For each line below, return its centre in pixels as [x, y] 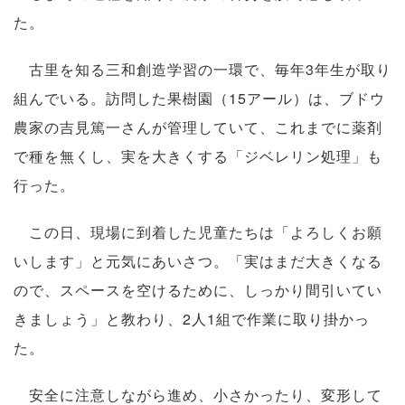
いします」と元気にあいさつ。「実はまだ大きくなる [198, 261]
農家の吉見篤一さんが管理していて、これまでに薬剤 [198, 127]
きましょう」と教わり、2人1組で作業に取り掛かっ [192, 319]
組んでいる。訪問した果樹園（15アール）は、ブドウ [199, 99]
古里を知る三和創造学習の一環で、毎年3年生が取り [202, 70]
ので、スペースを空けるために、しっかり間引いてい [198, 290]
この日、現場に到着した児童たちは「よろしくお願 [198, 232]
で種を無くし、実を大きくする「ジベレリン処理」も [198, 156]
